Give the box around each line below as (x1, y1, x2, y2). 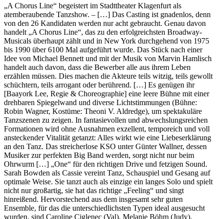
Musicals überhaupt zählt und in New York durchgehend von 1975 (4, 36, 209, 45)
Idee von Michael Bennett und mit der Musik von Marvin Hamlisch (4, 54, 212, 63)
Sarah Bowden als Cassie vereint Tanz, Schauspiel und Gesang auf (4, 168, 210, 177)
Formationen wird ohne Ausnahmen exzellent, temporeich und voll (4, 124, 210, 133)
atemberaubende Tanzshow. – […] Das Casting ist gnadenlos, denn (4, 10, 211, 19)
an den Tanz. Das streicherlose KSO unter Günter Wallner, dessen (4, 142, 207, 151)
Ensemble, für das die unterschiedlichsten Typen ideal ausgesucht (4, 203, 205, 212)
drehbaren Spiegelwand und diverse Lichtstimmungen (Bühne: (4, 98, 197, 107)
